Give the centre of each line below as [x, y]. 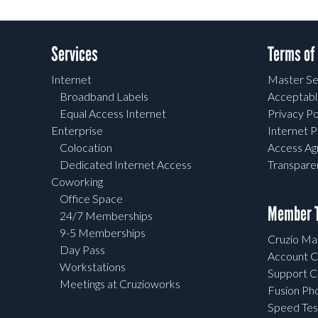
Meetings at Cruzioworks [120, 284]
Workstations [93, 267]
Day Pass [82, 250]
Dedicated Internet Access [126, 165]
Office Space [91, 199]
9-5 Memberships [103, 233]
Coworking [77, 182]
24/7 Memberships [106, 216]
